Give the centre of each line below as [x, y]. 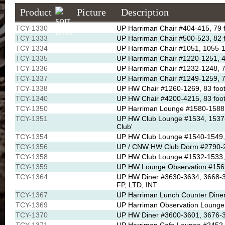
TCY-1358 [32, 157]
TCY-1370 [32, 215]
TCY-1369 [32, 205]
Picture [91, 12]
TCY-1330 [32, 28]
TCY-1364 [32, 177]
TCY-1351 [32, 119]
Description [145, 12]
